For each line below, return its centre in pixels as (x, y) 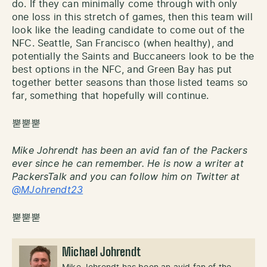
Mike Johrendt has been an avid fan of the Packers (130, 150)
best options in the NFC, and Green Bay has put (122, 69)
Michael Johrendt (101, 252)
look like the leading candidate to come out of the (128, 30)
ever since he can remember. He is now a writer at (128, 164)
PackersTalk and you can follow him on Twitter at (126, 177)
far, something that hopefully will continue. (110, 96)
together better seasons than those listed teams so (130, 83)
